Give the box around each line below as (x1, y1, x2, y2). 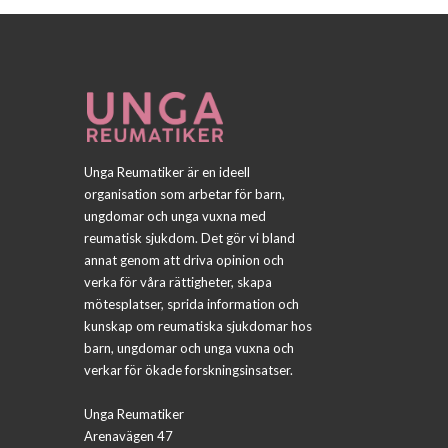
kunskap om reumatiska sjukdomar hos (84, 318, 312, 335)
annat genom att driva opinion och (84, 252, 284, 269)
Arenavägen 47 (84, 428, 173, 445)
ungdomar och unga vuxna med (84, 208, 266, 225)
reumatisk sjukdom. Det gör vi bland (84, 230, 295, 247)
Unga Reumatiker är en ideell (84, 164, 250, 181)
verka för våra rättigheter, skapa (84, 274, 272, 291)
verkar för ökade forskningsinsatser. (84, 362, 293, 379)
